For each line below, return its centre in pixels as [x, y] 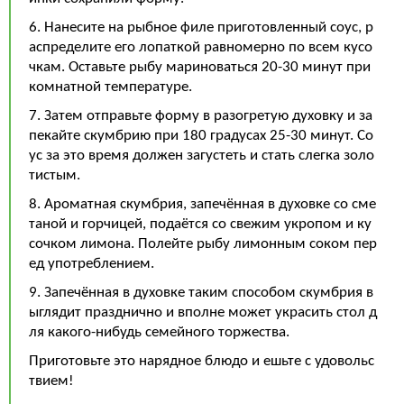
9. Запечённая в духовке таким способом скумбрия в [201, 293]
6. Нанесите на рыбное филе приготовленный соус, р [201, 28]
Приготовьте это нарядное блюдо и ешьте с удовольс [202, 361]
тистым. [55, 175]
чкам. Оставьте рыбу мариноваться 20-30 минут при [200, 67]
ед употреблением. [92, 264]
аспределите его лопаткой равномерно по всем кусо [201, 47]
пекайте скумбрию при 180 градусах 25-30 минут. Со [201, 136]
